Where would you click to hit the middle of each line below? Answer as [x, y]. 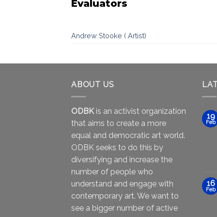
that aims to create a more [119, 123]
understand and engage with [122, 184]
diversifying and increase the [122, 159]
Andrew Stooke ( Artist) [109, 36]
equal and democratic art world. [128, 135]
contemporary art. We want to [125, 196]
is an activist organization [140, 111]
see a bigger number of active [124, 208]
